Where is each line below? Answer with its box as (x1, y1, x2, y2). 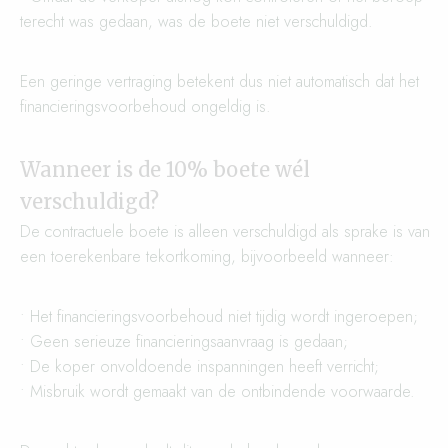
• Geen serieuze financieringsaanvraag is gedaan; (20, 330, 348, 353)
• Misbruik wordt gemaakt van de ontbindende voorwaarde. (20, 380, 415, 403)
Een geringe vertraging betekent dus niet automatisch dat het (20, 70, 419, 93)
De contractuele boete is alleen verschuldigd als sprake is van (20, 220, 430, 243)
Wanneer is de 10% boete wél (20, 157, 310, 182)
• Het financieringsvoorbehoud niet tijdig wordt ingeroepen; (20, 305, 418, 328)
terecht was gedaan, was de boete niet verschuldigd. (20, 10, 373, 33)
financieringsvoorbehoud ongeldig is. (20, 95, 271, 118)
